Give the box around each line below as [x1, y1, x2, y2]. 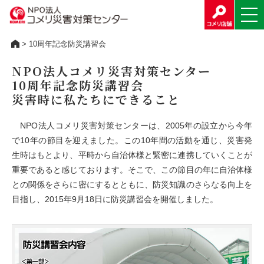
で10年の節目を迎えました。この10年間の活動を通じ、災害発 [12, 136, 252, 146]
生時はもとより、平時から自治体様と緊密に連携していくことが [12, 150, 252, 160]
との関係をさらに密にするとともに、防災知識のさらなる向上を [12, 180, 252, 190]
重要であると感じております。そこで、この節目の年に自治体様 [12, 165, 252, 175]
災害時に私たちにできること [12, 91, 180, 108]
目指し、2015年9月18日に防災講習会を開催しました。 [12, 194, 218, 204]
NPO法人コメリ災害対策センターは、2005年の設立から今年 [12, 121, 252, 131]
